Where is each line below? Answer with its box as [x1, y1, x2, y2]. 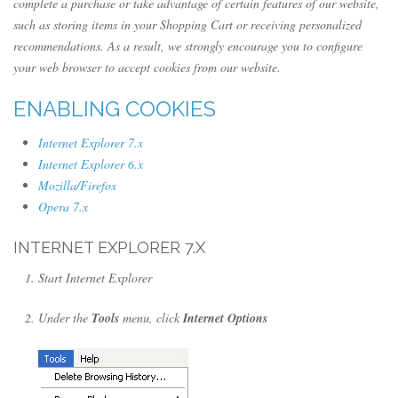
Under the [38, 308, 92, 326]
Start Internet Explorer [38, 268, 152, 286]
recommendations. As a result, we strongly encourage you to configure [13, 36, 362, 54]
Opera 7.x [38, 197, 88, 215]
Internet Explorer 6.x [38, 155, 143, 172]
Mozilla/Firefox [38, 176, 116, 194]
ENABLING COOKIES [13, 95, 216, 122]
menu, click [119, 308, 183, 326]
